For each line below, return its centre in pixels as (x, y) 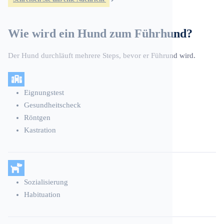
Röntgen (37, 117)
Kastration (40, 130)
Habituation (42, 194)
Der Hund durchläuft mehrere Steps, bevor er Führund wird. (102, 55)
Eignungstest (44, 92)
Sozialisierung (46, 182)
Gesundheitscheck (52, 105)
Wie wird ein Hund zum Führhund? (100, 33)
